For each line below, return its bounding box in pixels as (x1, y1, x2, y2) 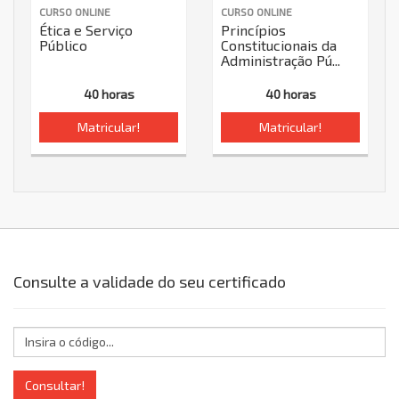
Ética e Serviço (39, 20, 133, 38)
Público (39, 36, 87, 53)
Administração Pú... (221, 51, 340, 69)
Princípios (221, 20, 286, 38)
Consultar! (25, 377, 85, 393)
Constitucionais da (221, 36, 337, 53)
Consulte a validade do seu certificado (13, 271, 286, 291)
